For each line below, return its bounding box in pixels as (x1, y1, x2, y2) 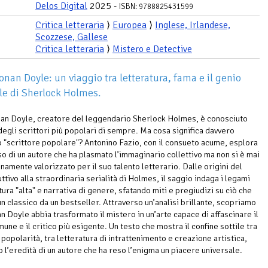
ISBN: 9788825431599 (119, 2, 193, 11)
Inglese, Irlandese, (155, 19, 230, 31)
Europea (112, 19, 147, 31)
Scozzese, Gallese (35, 31, 108, 43)
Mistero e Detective (112, 43, 192, 55)
